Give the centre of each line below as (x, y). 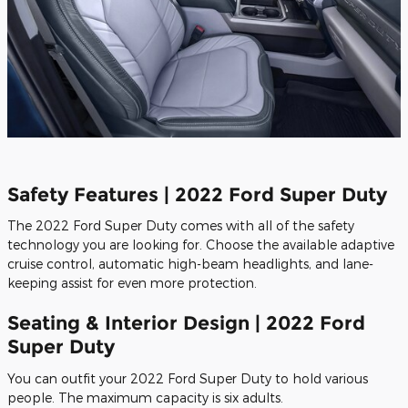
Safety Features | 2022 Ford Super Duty (197, 194)
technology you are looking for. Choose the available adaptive (201, 245)
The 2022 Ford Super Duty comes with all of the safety (181, 226)
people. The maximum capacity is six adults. (145, 397)
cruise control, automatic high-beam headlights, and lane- (190, 264)
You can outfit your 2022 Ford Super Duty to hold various (188, 378)
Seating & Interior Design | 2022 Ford (186, 323)
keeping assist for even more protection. (132, 283)
